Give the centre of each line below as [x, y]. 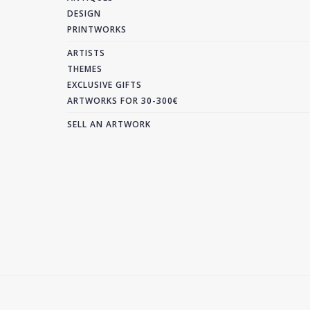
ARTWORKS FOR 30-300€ [123, 101]
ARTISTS [86, 53]
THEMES [85, 69]
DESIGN [84, 13]
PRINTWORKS [97, 29]
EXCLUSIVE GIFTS [104, 85]
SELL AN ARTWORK [109, 124]
